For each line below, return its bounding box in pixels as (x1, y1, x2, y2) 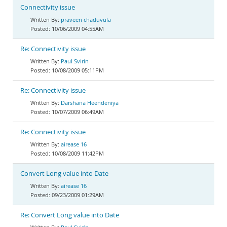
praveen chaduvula (61, 16, 111, 23)
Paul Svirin (61, 57, 89, 65)
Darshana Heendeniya (61, 99, 119, 106)
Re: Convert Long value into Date (20, 211, 119, 219)
